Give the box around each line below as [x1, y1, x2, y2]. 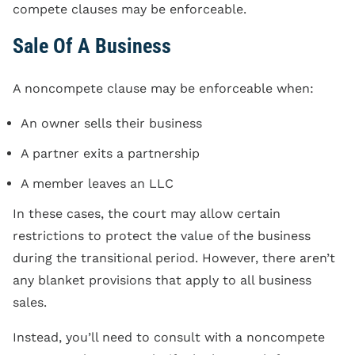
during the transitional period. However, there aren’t [13, 250, 335, 265]
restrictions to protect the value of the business [13, 227, 311, 243]
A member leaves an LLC [21, 175, 174, 191]
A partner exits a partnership [21, 145, 200, 161]
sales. [13, 294, 47, 310]
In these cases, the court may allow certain [13, 205, 281, 221]
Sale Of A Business [13, 33, 171, 58]
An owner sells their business [21, 115, 202, 131]
